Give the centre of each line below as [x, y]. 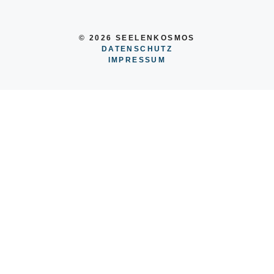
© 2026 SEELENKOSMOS [137, 38]
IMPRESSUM [137, 60]
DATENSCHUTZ [137, 49]
